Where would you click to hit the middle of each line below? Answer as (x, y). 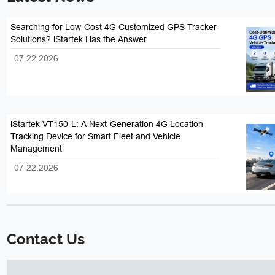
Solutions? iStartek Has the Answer (79, 39)
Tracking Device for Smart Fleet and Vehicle (96, 137)
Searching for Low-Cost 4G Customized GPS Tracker (114, 27)
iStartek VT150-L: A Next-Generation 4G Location (107, 124)
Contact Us (46, 239)
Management (37, 149)
